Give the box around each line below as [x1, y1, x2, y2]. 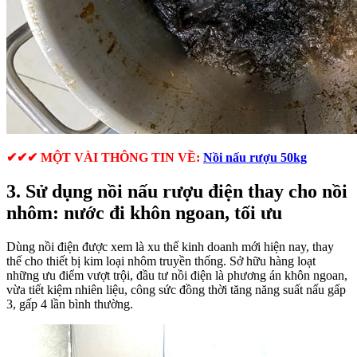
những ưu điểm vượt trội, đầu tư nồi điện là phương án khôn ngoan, [6, 268, 347, 282]
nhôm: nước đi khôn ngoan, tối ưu [6, 202, 282, 223]
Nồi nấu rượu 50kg [203, 150, 307, 164]
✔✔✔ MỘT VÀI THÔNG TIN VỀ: [6, 150, 200, 164]
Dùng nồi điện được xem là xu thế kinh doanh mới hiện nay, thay [6, 239, 334, 253]
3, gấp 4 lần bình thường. [6, 296, 133, 311]
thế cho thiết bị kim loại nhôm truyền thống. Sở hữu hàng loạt [6, 253, 316, 268]
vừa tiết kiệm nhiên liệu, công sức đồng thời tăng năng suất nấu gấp [6, 282, 346, 296]
